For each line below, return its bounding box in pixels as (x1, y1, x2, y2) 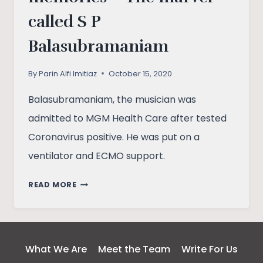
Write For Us (181, 242, 238, 256)
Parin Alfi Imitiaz (39, 68, 97, 79)
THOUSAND (76, 220, 124, 231)
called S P (28, 12, 100, 32)
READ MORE (28, 179, 77, 190)
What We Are (25, 242, 87, 256)
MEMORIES (76, 235, 121, 245)
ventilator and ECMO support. (28, 149, 165, 163)
